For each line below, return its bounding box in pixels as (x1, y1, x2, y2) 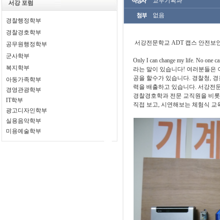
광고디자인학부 (6, 107, 48, 114)
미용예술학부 (6, 128, 42, 135)
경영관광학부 (6, 86, 42, 93)
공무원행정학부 (6, 41, 48, 48)
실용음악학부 (6, 117, 42, 124)
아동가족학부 (6, 76, 42, 83)
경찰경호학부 (6, 29, 42, 36)
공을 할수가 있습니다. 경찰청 (133, 75, 210, 82)
